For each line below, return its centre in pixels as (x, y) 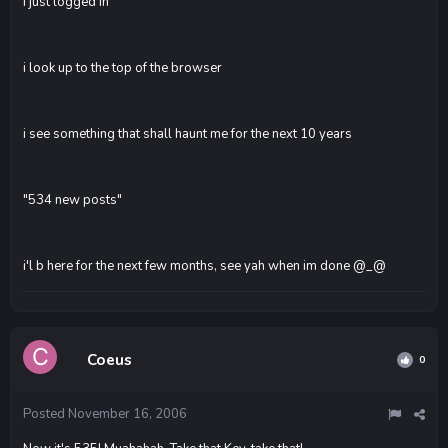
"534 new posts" (72, 199)
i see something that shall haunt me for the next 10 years (187, 133)
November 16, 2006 (127, 413)
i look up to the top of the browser (122, 67)
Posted (45, 413)
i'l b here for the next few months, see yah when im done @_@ (204, 265)
